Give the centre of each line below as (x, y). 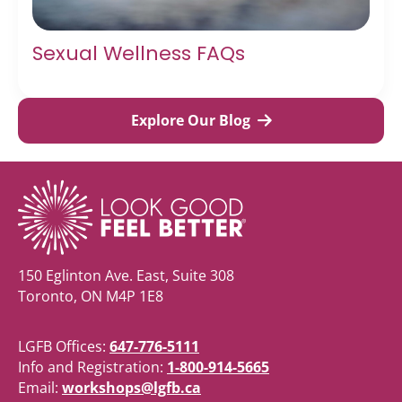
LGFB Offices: (64, 346)
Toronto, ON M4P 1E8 (91, 296)
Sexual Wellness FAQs (139, 53)
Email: (40, 387)
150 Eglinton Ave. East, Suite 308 (126, 275)
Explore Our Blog (190, 120)
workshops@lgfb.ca (131, 387)
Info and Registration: (92, 367)
